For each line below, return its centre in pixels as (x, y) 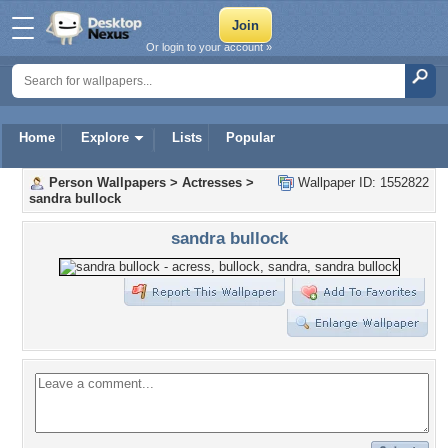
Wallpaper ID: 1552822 (361, 182)
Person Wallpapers (107, 182)
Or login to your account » (209, 47)
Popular (250, 137)
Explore (105, 137)
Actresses (212, 182)
